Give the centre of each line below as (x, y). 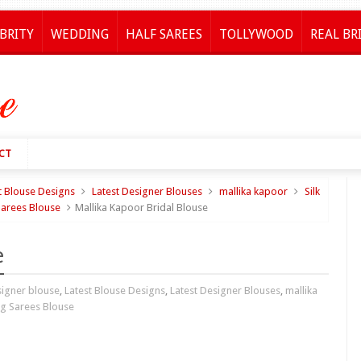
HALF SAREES (164, 34)
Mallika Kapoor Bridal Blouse (141, 207)
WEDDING (80, 34)
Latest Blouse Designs (115, 290)
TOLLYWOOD (256, 34)
